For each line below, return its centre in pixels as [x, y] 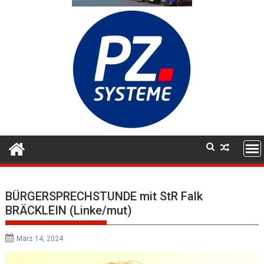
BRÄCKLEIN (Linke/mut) [69, 210]
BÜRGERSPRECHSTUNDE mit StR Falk [104, 196]
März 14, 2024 [40, 238]
